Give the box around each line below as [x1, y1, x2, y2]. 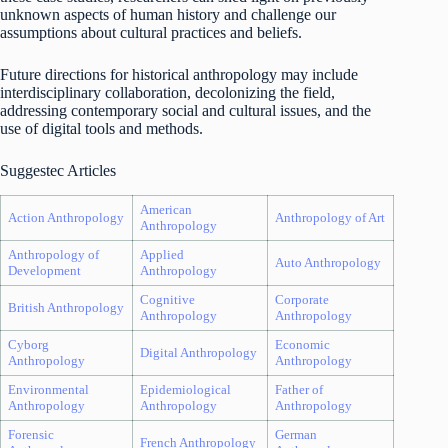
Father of [274, 382, 323, 398]
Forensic [7, 427, 54, 443]
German [274, 427, 317, 443]
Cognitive [139, 292, 195, 308]
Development [7, 263, 81, 279]
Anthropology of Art [274, 210, 385, 226]
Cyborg [7, 337, 49, 353]
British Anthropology [7, 300, 124, 316]
